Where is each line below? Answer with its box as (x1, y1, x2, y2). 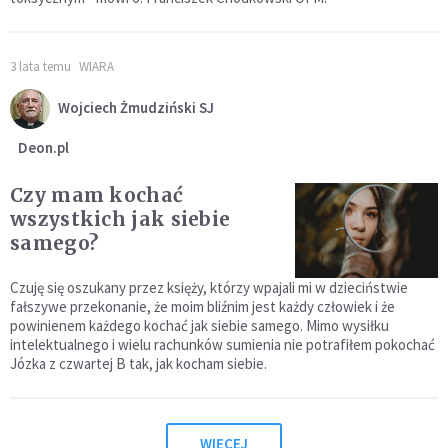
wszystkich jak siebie (10, 207, 231, 232)
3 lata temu (10, 58, 71, 76)
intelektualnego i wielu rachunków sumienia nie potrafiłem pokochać (10, 335, 435, 355)
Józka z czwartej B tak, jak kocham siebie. (10, 354, 267, 374)
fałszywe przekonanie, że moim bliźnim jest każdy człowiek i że (10, 297, 395, 317)
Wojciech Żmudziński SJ (58, 97, 214, 117)
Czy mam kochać (10, 183, 184, 208)
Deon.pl (18, 138, 69, 158)
